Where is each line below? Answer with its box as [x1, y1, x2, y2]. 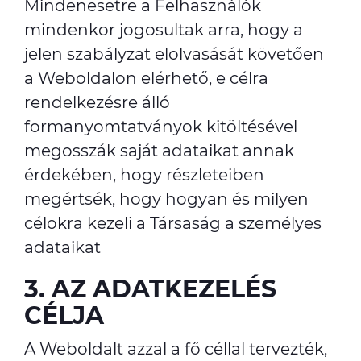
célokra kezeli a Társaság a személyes [24, 214, 322, 233]
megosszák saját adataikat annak [24, 141, 294, 160]
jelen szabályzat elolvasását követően [24, 44, 324, 64]
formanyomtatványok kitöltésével [24, 117, 297, 136]
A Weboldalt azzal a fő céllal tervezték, [24, 339, 327, 359]
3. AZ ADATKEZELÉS [24, 274, 276, 304]
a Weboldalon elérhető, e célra [24, 68, 268, 88]
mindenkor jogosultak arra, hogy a [24, 20, 303, 39]
